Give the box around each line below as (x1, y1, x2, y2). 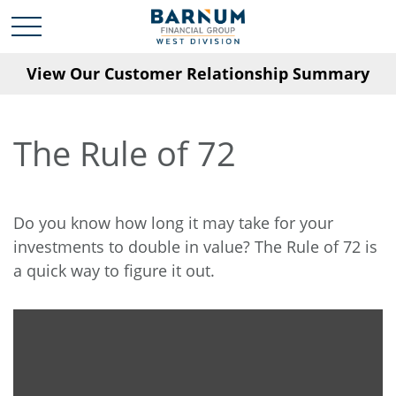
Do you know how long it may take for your (13, 212, 333, 233)
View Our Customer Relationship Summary (27, 63, 369, 84)
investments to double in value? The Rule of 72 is (13, 236, 377, 257)
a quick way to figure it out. (13, 260, 215, 281)
